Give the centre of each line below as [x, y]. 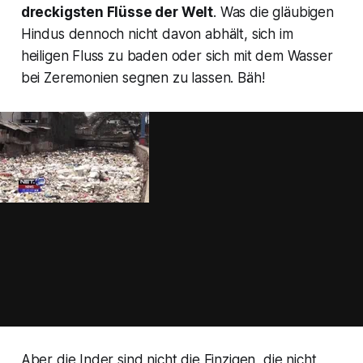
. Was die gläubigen [273, 13]
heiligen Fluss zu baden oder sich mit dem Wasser [177, 56]
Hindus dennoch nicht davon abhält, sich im [157, 34]
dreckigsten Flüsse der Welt [117, 13]
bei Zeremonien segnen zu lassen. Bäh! [143, 78]
